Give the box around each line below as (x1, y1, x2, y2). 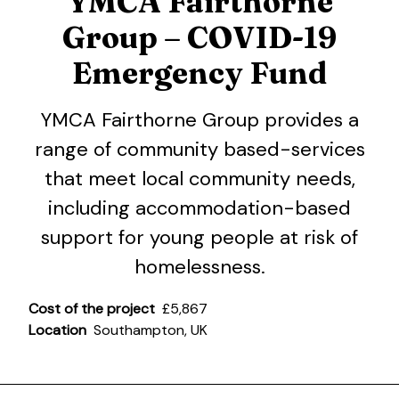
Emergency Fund (72, 53, 327, 92)
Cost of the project (28, 299, 155, 319)
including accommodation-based (48, 194, 351, 221)
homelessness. (134, 253, 265, 280)
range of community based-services (34, 135, 365, 162)
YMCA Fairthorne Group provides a (40, 106, 359, 133)
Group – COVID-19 (62, 18, 337, 56)
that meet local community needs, (44, 165, 355, 191)
